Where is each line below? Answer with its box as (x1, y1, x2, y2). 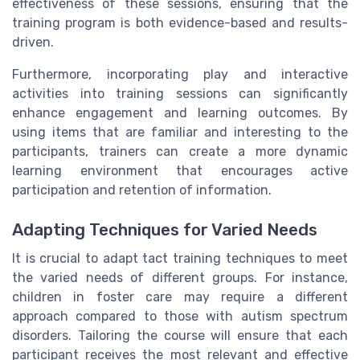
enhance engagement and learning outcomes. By (12, 105, 348, 121)
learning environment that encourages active (12, 163, 348, 179)
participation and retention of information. (12, 182, 272, 198)
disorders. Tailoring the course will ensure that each (12, 327, 348, 343)
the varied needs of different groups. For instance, (12, 269, 348, 285)
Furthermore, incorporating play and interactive (12, 67, 348, 83)
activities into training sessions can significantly (12, 86, 348, 102)
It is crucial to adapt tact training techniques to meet (12, 250, 348, 266)
